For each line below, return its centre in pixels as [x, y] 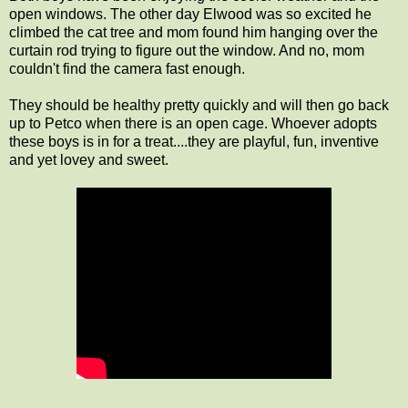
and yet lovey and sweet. [89, 159]
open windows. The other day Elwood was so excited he [190, 14]
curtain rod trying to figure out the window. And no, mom [187, 50]
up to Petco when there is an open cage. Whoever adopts [193, 123]
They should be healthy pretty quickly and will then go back [199, 105]
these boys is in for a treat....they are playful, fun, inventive [194, 141]
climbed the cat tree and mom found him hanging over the [194, 32]
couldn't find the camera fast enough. [127, 68]
